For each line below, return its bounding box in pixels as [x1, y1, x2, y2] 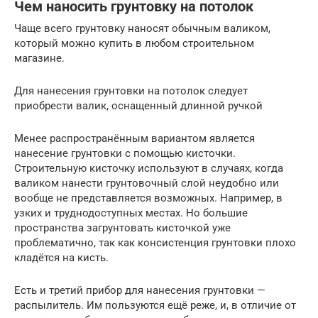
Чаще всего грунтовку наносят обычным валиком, [14, 21, 270, 35]
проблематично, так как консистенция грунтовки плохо [14, 236, 296, 249]
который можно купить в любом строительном [14, 36, 254, 50]
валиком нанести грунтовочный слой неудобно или [14, 176, 279, 190]
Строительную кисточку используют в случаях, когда [14, 161, 283, 175]
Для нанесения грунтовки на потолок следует [14, 84, 248, 97]
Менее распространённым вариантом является [14, 131, 255, 145]
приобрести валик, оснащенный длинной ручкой [14, 99, 263, 112]
